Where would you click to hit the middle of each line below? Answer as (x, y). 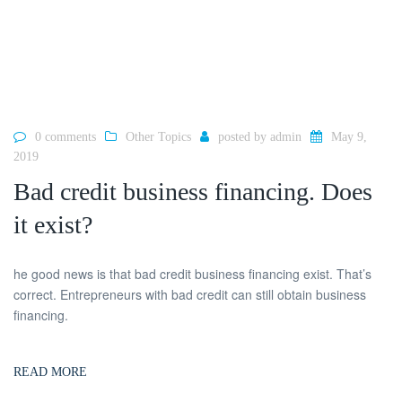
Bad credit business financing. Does (193, 191)
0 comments (66, 137)
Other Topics (158, 137)
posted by (244, 137)
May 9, (349, 137)
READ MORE (50, 371)
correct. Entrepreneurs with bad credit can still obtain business (190, 294)
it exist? (53, 224)
